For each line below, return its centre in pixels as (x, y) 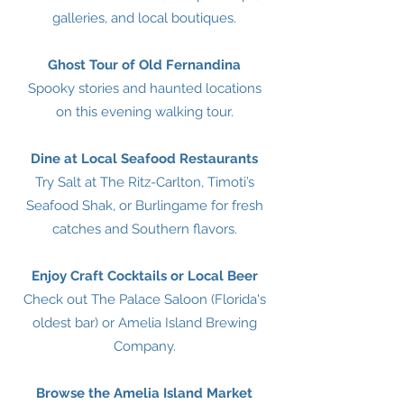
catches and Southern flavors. (144, 229)
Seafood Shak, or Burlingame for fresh (144, 206)
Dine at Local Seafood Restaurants (144, 159)
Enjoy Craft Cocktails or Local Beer (144, 276)
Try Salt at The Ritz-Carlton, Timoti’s (144, 182)
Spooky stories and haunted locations (144, 88)
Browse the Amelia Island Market (144, 393)
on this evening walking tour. (144, 112)
